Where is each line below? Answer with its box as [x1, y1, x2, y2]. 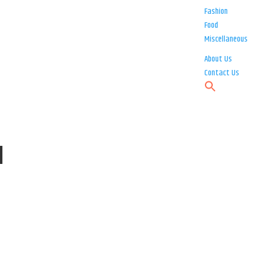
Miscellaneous [204, 33, 248, 46]
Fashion [204, 5, 228, 19]
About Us [204, 52, 233, 66]
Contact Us [204, 66, 240, 80]
